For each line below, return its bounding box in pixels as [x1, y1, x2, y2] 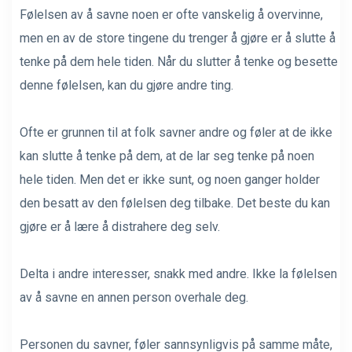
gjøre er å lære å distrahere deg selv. [20, 218, 220, 234]
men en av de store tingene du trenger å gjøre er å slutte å [20, 30, 335, 46]
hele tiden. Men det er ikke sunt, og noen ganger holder [20, 171, 320, 187]
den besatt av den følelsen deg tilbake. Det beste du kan [20, 195, 330, 211]
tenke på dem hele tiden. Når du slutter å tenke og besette [20, 53, 338, 69]
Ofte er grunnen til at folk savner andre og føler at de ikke [20, 124, 332, 140]
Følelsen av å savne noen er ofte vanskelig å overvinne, [20, 6, 323, 22]
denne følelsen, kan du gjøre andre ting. [20, 77, 233, 93]
